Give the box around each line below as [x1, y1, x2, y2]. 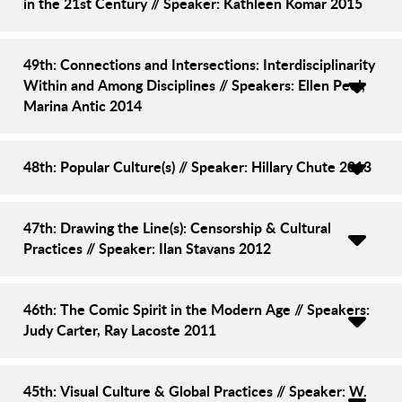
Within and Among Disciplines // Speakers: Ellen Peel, [23, 74, 365, 95]
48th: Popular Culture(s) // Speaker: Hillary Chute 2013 [23, 155, 371, 177]
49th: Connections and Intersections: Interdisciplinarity [23, 53, 375, 74]
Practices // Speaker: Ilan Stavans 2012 [23, 237, 271, 258]
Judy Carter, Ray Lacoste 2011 [23, 319, 216, 340]
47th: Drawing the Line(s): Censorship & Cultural [23, 216, 331, 238]
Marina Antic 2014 [23, 94, 142, 116]
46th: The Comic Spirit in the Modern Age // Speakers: [23, 298, 370, 319]
